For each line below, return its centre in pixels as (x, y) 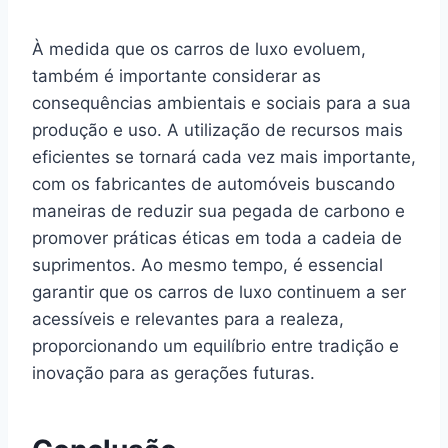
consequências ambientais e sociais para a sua (221, 103)
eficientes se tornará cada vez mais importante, (224, 157)
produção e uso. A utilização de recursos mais (217, 130)
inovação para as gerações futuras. (173, 373)
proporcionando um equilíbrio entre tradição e (215, 346)
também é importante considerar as (176, 76)
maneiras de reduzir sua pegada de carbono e (218, 211)
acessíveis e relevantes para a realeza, (188, 319)
